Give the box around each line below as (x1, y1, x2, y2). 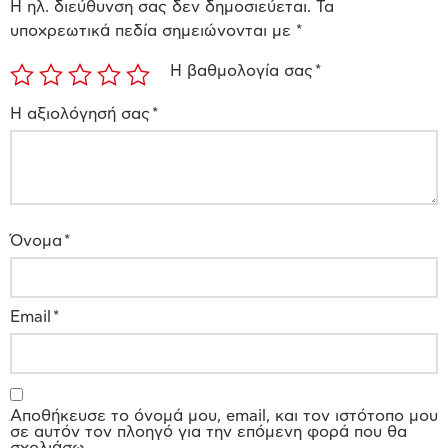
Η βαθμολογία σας (170, 63, 315, 80)
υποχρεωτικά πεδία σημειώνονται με (10, 23, 296, 40)
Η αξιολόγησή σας (10, 106, 152, 122)
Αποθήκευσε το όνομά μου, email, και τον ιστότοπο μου (10, 407, 438, 424)
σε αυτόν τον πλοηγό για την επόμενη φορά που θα (10, 423, 407, 440)
